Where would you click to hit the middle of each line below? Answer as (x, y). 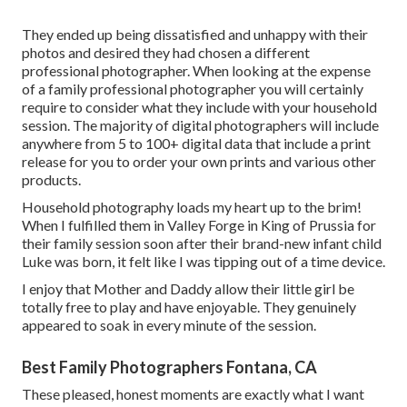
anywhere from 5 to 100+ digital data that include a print (196, 143)
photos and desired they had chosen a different (166, 52)
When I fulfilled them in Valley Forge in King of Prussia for (199, 224)
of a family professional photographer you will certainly (193, 88)
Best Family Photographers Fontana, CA (169, 367)
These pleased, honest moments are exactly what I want (193, 393)
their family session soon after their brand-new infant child (202, 243)
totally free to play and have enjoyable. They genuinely (189, 306)
